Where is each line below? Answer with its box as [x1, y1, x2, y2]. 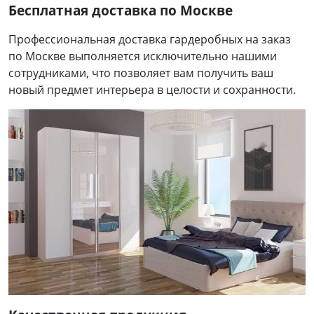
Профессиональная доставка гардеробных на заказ [8, 31, 291, 47]
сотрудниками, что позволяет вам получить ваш [8, 64, 273, 81]
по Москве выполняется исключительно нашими [8, 48, 277, 64]
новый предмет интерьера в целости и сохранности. [8, 81, 296, 97]
